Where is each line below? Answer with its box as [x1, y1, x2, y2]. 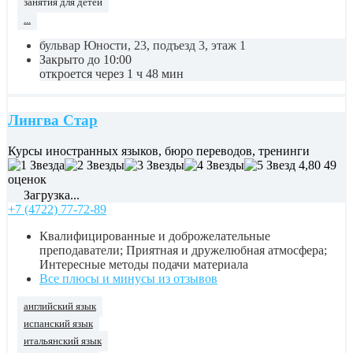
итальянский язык [24, 335, 102, 347]
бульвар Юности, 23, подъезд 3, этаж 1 [39, 39, 246, 53]
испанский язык [24, 318, 93, 329]
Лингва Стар [8, 112, 98, 129]
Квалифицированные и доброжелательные [39, 229, 270, 243]
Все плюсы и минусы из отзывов [39, 271, 217, 285]
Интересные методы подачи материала [39, 257, 248, 271]
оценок [8, 172, 46, 186]
